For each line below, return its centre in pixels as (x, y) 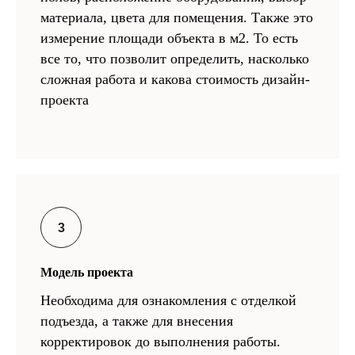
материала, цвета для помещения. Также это (177, 17)
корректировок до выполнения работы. (160, 341)
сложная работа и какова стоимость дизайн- (175, 79)
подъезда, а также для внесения (137, 321)
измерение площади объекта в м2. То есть (169, 38)
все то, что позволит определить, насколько (175, 58)
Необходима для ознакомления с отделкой (168, 300)
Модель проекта (87, 272)
